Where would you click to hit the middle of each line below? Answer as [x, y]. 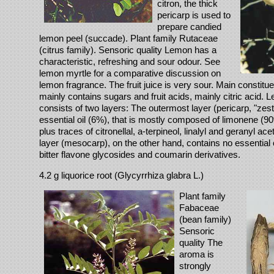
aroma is [197, 254]
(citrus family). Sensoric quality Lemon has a [128, 50]
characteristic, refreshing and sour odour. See [130, 61]
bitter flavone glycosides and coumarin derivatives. [140, 154]
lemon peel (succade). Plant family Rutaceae [128, 38]
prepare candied [189, 26]
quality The [201, 242]
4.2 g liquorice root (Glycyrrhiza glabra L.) [121, 175]
